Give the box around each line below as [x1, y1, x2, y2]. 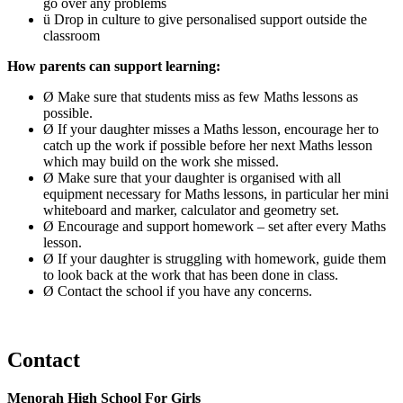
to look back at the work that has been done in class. [43, 267, 338, 283]
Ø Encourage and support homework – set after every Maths [43, 219, 386, 235]
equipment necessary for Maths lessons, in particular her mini [43, 186, 389, 202]
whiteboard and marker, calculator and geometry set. [43, 202, 339, 219]
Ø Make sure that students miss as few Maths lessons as [43, 89, 358, 105]
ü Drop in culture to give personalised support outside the [43, 12, 367, 28]
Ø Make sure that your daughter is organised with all [43, 170, 341, 186]
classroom [43, 28, 100, 44]
